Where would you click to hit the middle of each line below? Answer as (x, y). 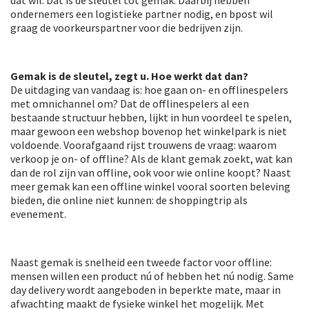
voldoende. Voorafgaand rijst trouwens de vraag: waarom (143, 145)
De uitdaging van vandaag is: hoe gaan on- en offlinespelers (149, 90)
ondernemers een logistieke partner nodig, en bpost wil (142, 14)
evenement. (38, 214)
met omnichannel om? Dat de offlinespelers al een (130, 104)
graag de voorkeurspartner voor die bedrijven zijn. (127, 28)
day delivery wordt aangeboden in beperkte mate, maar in (146, 290)
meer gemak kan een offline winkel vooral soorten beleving (150, 187)
